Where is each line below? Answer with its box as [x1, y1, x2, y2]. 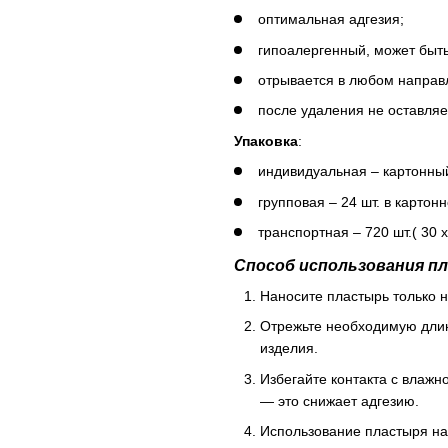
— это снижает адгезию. [260, 392, 419, 409]
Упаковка [234, 132, 298, 149]
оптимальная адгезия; [258, 11, 404, 28]
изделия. [260, 340, 318, 357]
